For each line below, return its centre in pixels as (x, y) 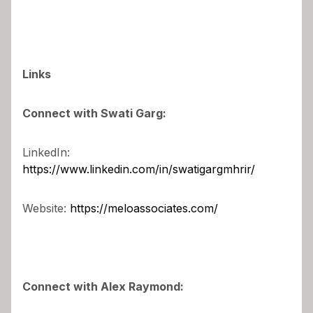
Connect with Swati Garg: (94, 113)
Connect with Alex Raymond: (103, 286)
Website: (46, 208)
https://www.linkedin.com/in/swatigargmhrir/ (139, 169)
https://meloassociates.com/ (144, 208)
